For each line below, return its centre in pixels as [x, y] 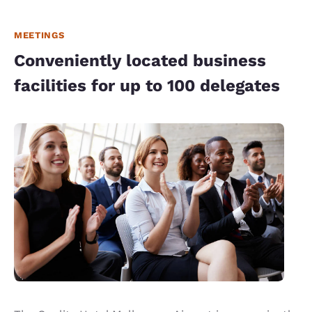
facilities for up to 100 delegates [147, 86]
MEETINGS [39, 36]
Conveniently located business [140, 61]
